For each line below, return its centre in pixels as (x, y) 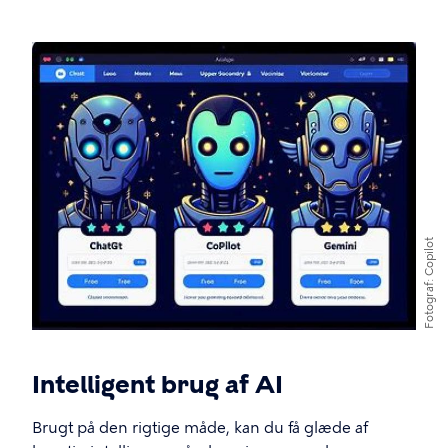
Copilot (429, 256)
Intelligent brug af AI (157, 384)
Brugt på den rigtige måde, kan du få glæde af (200, 428)
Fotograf (429, 305)
